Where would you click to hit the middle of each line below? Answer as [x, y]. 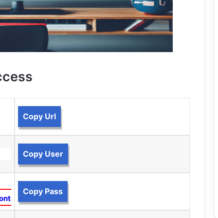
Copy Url [39, 116]
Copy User [43, 154]
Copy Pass [43, 191]
